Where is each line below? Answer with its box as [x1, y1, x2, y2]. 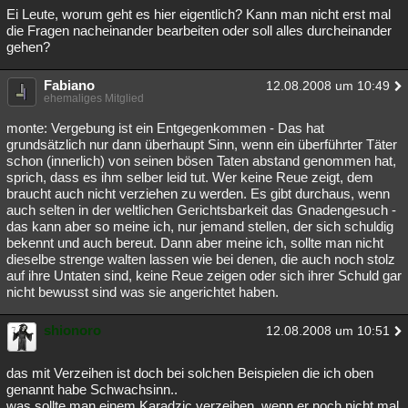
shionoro [44, 322, 101, 338]
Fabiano [44, 77, 95, 93]
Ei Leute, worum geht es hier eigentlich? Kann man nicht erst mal [6, 6, 391, 22]
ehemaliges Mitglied [44, 92, 144, 105]
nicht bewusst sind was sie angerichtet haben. [6, 284, 279, 300]
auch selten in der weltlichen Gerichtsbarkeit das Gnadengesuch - [6, 202, 396, 218]
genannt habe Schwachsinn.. [6, 382, 178, 397]
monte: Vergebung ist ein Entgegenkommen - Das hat [6, 120, 324, 136]
